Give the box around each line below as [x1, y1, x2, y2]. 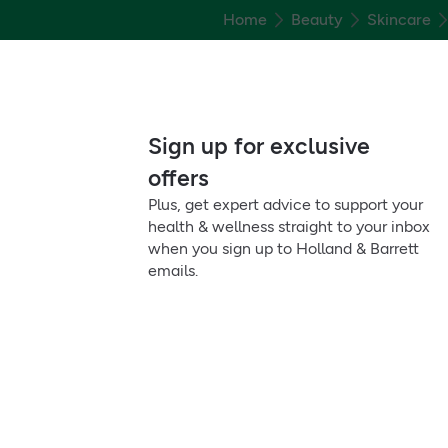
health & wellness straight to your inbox [148, 217, 430, 236]
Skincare [366, 10, 431, 29]
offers [148, 164, 209, 192]
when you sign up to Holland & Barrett [148, 239, 419, 258]
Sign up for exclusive [148, 132, 370, 160]
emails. [148, 261, 198, 280]
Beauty [290, 10, 343, 29]
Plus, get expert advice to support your [148, 195, 423, 214]
